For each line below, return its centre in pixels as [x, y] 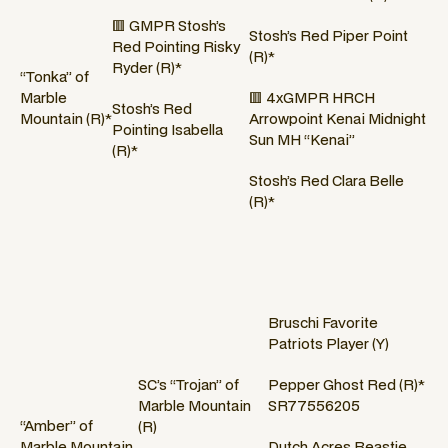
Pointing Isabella [168, 129]
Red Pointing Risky [176, 46]
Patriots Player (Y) [329, 344]
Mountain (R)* [66, 119]
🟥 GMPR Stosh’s [169, 25]
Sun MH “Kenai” [302, 140]
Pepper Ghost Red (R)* [347, 385]
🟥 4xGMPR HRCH [312, 98]
